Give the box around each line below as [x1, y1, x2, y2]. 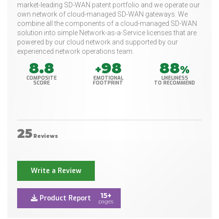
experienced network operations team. [17, 47, 134, 56]
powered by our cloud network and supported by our [17, 38, 178, 46]
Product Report [38, 194, 91, 203]
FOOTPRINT [93, 80, 124, 87]
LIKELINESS [161, 75, 188, 82]
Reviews [33, 133, 58, 140]
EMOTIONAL [93, 75, 123, 82]
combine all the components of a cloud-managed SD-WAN [17, 20, 197, 28]
